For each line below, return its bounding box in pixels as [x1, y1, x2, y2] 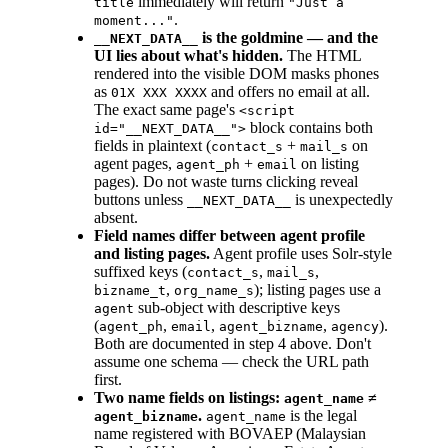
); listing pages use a [254, 281, 381, 299]
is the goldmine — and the [198, 29, 378, 47]
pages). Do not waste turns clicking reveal [94, 173, 358, 191]
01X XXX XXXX [111, 85, 207, 101]
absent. [94, 209, 138, 227]
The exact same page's [94, 101, 239, 119]
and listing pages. [94, 245, 210, 263]
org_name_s [174, 283, 254, 299]
